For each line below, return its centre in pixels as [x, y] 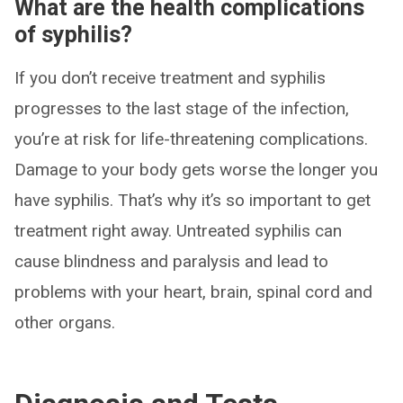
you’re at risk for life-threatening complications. [191, 139]
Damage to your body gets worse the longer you [196, 170]
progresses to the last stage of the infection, [182, 109]
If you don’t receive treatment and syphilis [170, 78]
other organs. [65, 323]
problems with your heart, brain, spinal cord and [193, 292]
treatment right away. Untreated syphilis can [178, 231]
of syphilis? [73, 35]
